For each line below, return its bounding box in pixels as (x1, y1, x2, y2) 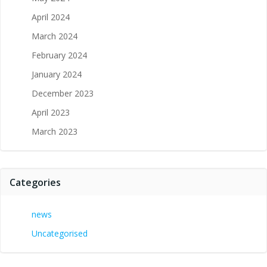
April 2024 (32, 11, 70, 23)
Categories (10, 175, 61, 189)
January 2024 (32, 68, 82, 80)
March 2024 (32, 30, 77, 42)
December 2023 (32, 87, 94, 99)
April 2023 (32, 106, 70, 118)
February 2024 (32, 49, 87, 61)
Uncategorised (32, 227, 88, 239)
